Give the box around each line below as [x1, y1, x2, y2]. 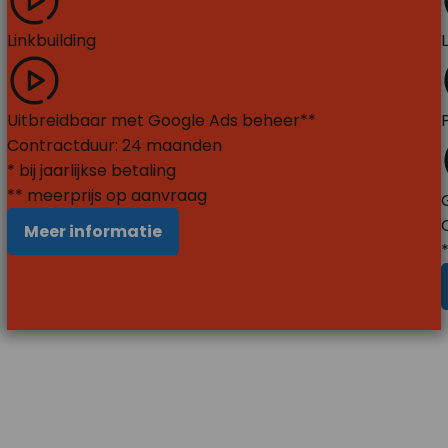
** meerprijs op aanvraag [6, 184, 207, 207]
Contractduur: [6, 134, 122, 157]
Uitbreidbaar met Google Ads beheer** [6, 109, 316, 132]
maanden [141, 134, 222, 157]
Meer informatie [23, 220, 162, 243]
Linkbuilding [6, 29, 96, 52]
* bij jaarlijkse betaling [6, 159, 176, 182]
